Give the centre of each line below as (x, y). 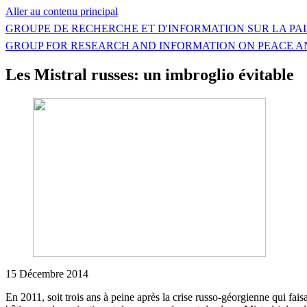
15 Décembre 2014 (47, 273)
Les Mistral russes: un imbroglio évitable (150, 74)
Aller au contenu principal (62, 11)
